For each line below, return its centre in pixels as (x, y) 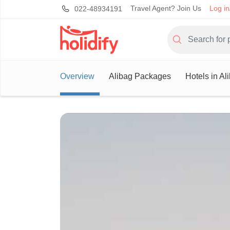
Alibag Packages (140, 76)
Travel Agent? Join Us (166, 8)
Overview (77, 76)
